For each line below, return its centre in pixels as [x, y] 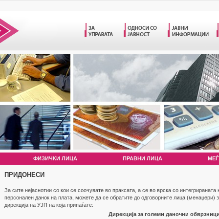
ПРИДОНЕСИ [24, 175]
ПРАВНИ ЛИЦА [142, 158]
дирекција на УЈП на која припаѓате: [49, 205]
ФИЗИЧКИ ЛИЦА [55, 158]
